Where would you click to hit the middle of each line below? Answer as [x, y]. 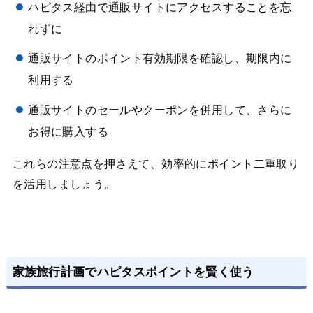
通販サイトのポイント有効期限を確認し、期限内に [160, 59]
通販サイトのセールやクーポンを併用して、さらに [160, 110]
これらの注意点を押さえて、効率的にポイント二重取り [156, 164]
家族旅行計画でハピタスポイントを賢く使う [133, 272]
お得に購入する [68, 131]
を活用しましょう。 [64, 184]
